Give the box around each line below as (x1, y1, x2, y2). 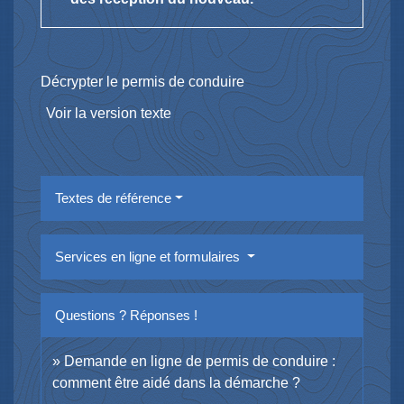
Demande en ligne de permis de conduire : (64, 353, 335, 369)
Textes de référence (55, 189, 171, 206)
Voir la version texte (46, 105, 171, 121)
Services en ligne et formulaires (55, 248, 243, 264)
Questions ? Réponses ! (55, 307, 197, 323)
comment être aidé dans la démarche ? (52, 374, 300, 390)
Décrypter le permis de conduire (41, 73, 244, 89)
